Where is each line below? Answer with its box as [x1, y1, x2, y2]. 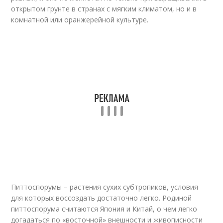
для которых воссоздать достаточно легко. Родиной [11, 193, 192, 203]
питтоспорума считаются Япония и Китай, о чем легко [11, 204, 198, 214]
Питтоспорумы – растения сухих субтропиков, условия [11, 182, 199, 192]
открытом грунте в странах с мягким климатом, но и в [11, 4, 197, 13]
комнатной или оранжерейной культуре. [11, 15, 149, 24]
